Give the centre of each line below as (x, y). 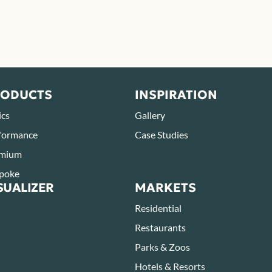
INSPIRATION (176, 94)
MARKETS (165, 187)
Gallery (150, 115)
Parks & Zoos (162, 246)
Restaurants (160, 227)
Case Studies (161, 134)
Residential (158, 208)
